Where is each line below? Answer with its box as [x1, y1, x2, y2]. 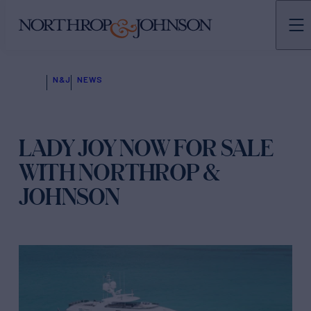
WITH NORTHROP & [19, 159, 220, 185]
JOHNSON [19, 183, 120, 210]
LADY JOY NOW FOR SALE [19, 135, 273, 161]
